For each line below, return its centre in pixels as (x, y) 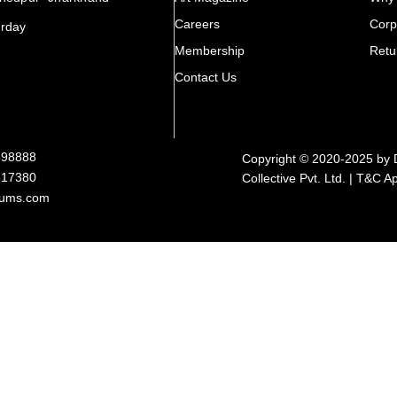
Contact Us (205, 78)
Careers (197, 24)
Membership (209, 51)
